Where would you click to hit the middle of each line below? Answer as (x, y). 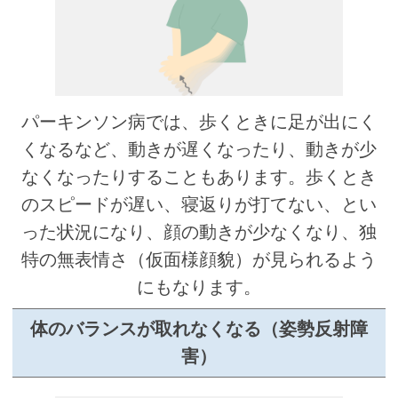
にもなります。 (199, 287)
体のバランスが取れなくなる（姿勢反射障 (199, 328)
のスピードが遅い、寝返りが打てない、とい (199, 205)
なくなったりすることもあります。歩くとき (199, 177)
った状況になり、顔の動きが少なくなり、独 (199, 232)
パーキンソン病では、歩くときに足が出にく (199, 122)
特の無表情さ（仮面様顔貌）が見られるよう (199, 260)
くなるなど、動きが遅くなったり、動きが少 (199, 150)
